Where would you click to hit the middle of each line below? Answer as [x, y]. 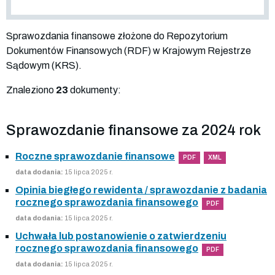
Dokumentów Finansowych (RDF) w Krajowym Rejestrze [129, 50]
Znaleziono [31, 90]
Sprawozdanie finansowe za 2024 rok [134, 130]
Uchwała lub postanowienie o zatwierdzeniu [121, 236]
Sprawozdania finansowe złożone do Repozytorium [117, 36]
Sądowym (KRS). [44, 65]
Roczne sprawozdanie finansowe [95, 156]
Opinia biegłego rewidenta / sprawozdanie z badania [141, 190]
